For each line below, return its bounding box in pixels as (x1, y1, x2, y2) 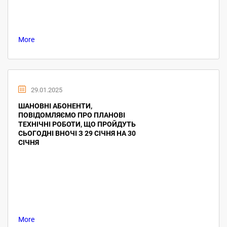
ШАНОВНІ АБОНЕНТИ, (18, 102, 92, 110)
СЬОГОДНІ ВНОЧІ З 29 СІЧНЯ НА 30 (18, 129, 136, 137)
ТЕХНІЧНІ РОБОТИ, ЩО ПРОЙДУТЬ (18, 120, 136, 128)
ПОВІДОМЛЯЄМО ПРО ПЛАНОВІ (18, 111, 125, 119)
